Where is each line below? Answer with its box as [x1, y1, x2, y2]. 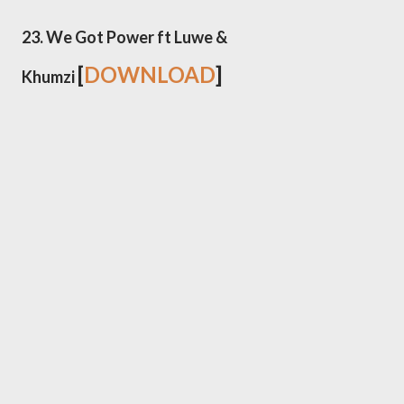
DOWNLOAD [84, 61, 216, 87]
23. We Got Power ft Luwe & [22, 27, 227, 47]
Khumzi [22, 67, 78, 87]
